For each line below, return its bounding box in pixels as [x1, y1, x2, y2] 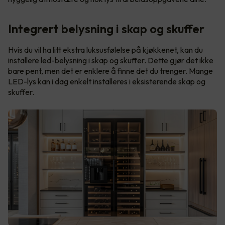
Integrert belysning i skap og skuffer [8, 21, 204, 37]
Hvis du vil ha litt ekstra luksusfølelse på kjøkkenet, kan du [8, 45, 203, 55]
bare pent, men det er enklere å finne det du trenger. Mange [8, 66, 213, 76]
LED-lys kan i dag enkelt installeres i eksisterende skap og [8, 76, 205, 87]
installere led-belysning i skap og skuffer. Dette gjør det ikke [8, 55, 213, 66]
